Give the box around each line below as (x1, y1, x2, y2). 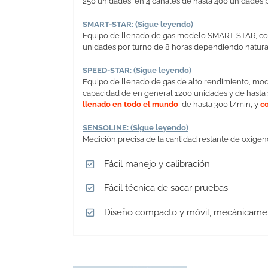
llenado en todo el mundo (83, 99, 178, 109)
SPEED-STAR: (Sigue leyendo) (83, 65, 191, 75)
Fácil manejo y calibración (104, 158, 210, 169)
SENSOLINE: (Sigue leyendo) (83, 123, 188, 132)
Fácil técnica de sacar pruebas (104, 182, 228, 194)
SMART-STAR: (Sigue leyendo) (83, 19, 193, 29)
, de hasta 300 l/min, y (178, 99, 260, 109)
